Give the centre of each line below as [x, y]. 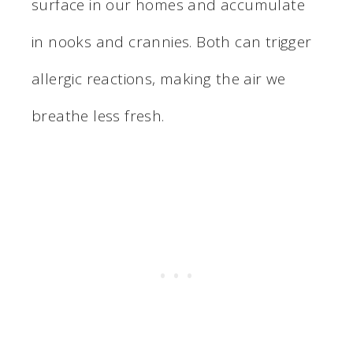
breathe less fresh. [98, 115]
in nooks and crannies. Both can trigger [172, 41]
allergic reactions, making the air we [159, 78]
